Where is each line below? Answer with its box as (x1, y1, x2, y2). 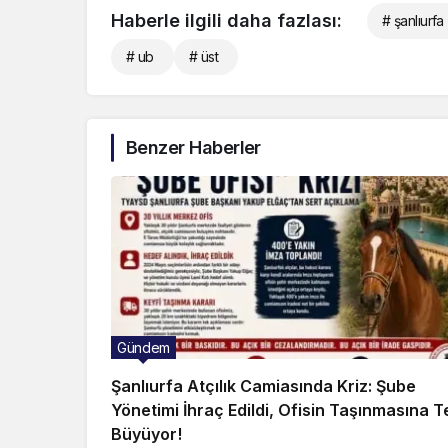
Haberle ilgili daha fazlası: (111, 10, 342, 32)
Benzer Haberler (126, 137, 261, 159)
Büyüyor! (111, 424, 182, 445)
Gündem (117, 339, 170, 357)
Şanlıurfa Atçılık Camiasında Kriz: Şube (111, 376, 416, 397)
